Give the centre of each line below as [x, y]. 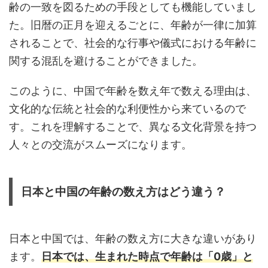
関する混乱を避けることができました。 [106, 60]
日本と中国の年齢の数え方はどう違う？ [123, 191]
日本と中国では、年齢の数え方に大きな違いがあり [133, 238]
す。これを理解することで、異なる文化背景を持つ [133, 126]
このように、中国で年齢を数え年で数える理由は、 [133, 90]
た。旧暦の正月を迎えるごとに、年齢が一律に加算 [133, 25]
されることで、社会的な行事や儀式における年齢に [133, 42]
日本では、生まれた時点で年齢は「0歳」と [147, 256]
